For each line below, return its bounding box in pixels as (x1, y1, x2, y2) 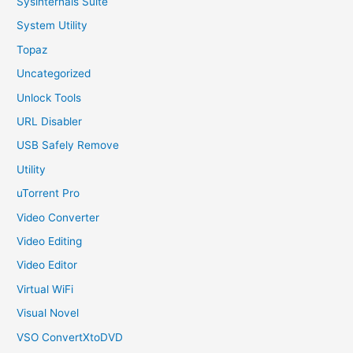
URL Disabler (17, 114, 83, 128)
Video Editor (17, 258, 78, 272)
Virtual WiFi (17, 282, 74, 295)
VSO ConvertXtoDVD (17, 330, 124, 344)
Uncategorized (17, 67, 91, 80)
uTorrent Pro (17, 187, 80, 200)
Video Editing (17, 234, 83, 247)
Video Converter (17, 210, 100, 224)
